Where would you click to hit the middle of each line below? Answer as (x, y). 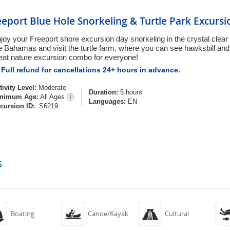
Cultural (177, 214)
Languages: (107, 101)
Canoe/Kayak (108, 214)
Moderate (52, 88)
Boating (23, 214)
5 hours (130, 92)
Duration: (103, 92)
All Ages (53, 97)
